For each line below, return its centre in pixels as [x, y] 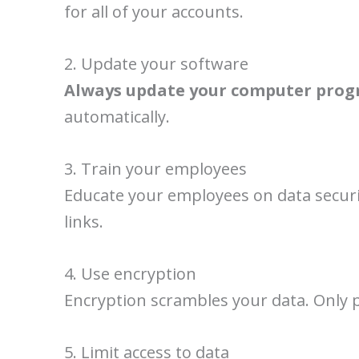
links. [84, 222]
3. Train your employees [155, 169]
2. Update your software [156, 64]
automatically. [117, 117]
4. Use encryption [130, 274]
